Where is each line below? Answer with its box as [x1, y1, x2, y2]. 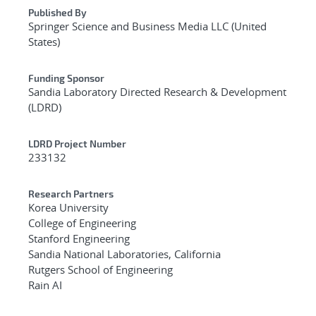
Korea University [28, 200, 109, 214]
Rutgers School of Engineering [28, 262, 173, 276]
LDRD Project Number [28, 137, 126, 150]
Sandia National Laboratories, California [28, 246, 221, 261]
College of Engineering [28, 215, 136, 230]
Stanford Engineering [28, 231, 130, 245]
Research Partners [28, 187, 114, 200]
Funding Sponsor [28, 71, 104, 84]
